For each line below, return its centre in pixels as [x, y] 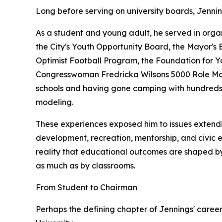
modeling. [55, 102]
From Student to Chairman [86, 188]
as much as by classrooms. [85, 166]
